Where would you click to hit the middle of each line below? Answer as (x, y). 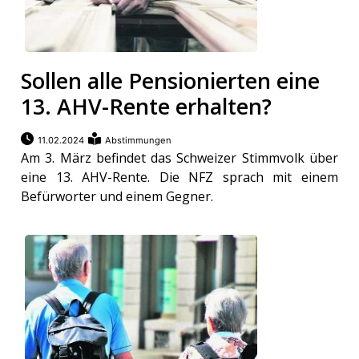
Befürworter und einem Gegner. (117, 197)
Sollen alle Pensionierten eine (171, 81)
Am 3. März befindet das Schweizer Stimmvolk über (179, 158)
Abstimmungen (139, 141)
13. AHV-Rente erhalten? (147, 107)
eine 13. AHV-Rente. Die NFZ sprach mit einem (179, 177)
